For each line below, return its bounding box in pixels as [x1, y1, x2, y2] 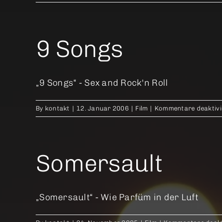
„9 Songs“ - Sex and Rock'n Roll [36, 77, 168, 89]
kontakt [45, 105, 70, 112]
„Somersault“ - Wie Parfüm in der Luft [36, 192, 198, 203]
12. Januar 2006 [76, 105, 129, 112]
